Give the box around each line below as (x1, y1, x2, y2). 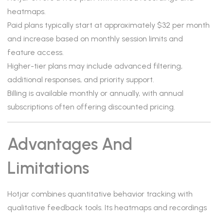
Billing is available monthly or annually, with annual (7, 89, 183, 98)
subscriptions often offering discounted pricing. (7, 102, 175, 111)
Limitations (7, 158, 89, 178)
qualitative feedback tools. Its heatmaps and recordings (7, 203, 207, 212)
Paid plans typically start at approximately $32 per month (7, 20, 210, 30)
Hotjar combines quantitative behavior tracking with (7, 189, 193, 199)
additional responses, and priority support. (7, 75, 154, 84)
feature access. (7, 48, 64, 57)
